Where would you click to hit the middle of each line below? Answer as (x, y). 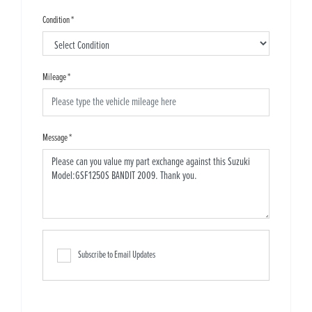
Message (55, 138)
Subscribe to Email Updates (117, 255)
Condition (56, 21)
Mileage (54, 78)
